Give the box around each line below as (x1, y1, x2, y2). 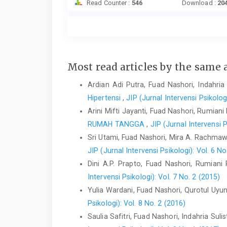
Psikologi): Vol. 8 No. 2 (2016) (88, 199, 186, 207)
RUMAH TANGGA (88, 120, 147, 128)
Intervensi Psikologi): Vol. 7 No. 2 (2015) (88, 172, 220, 181)
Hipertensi (88, 93, 123, 102)
